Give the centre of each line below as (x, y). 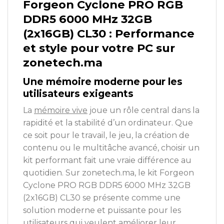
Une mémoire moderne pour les (103, 81)
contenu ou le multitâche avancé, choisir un (111, 148)
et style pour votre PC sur (99, 48)
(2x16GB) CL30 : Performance (109, 33)
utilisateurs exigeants (78, 93)
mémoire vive (61, 110)
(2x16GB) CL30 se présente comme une (102, 198)
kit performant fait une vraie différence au (107, 160)
